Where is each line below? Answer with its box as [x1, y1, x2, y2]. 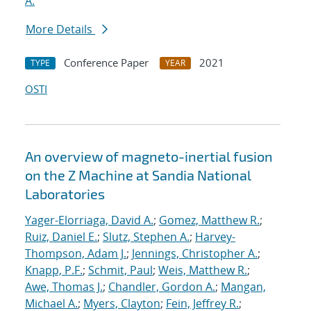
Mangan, [221, 279, 266, 295]
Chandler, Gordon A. [108, 279, 215, 295]
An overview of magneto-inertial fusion [25, 148, 273, 165]
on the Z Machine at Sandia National [25, 167, 251, 184]
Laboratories [25, 185, 105, 203]
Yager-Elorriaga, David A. [25, 212, 153, 228]
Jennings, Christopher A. [132, 246, 258, 262]
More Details [26, 22, 95, 37]
